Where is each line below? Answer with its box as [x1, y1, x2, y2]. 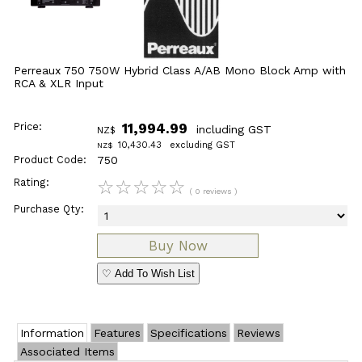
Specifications [149, 326, 227, 339]
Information [19, 326, 84, 339]
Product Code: [13, 154, 86, 166]
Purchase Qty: [13, 202, 84, 215]
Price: [13, 120, 42, 133]
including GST [192, 122, 272, 136]
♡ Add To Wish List [102, 267, 196, 280]
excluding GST [166, 139, 236, 150]
